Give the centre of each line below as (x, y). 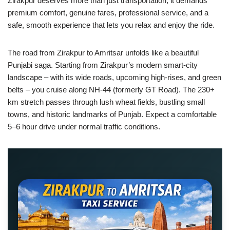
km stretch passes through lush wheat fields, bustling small (106, 102)
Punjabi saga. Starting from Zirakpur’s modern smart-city (103, 65)
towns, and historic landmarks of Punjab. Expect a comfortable (112, 114)
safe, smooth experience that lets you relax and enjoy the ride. (111, 25)
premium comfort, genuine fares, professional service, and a (108, 13)
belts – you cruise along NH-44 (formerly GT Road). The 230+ (111, 90)
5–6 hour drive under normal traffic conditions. (84, 127)
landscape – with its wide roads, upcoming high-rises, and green (114, 77)
